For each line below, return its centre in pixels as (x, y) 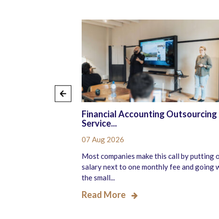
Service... (99, 123)
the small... (98, 178)
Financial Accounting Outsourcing (149, 114)
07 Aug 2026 (103, 140)
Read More (104, 195)
